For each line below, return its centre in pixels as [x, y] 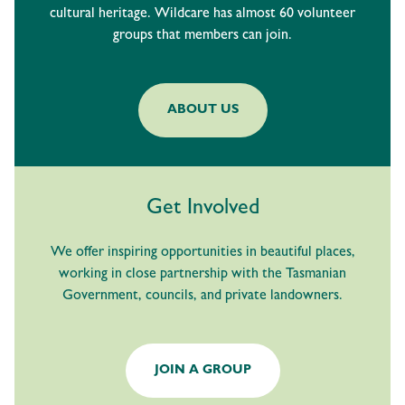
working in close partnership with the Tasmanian [202, 275]
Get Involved [202, 210]
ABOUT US [202, 111]
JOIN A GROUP [202, 371]
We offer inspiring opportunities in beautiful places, [202, 254]
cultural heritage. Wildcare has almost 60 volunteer [202, 15]
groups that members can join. [202, 37]
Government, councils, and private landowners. [202, 297]
